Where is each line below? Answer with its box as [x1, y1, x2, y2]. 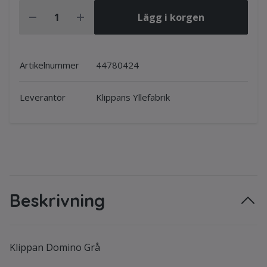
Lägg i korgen [138, 11, 204, 24]
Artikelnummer [20, 59, 79, 71]
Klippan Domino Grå [10, 241, 100, 254]
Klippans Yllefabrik [96, 91, 170, 103]
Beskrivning [10, 190, 105, 211]
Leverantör [20, 91, 66, 103]
